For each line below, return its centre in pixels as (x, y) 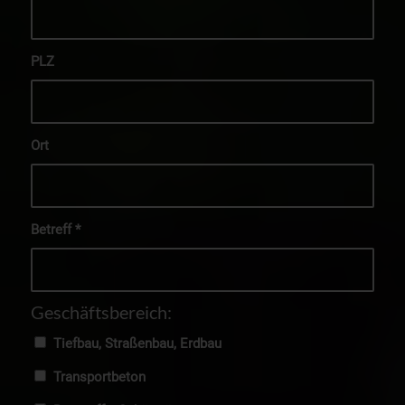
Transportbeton (99, 377)
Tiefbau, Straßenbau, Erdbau (137, 343)
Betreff (52, 229)
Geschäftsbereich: (101, 311)
